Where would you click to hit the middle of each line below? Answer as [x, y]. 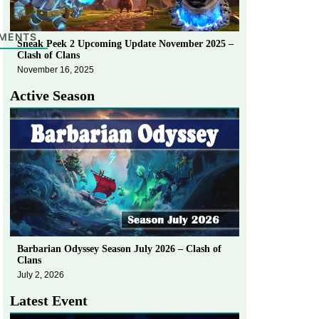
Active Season [52, 95]
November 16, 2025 [56, 69]
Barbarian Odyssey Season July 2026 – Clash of [119, 249]
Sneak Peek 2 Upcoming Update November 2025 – [125, 43]
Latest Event [49, 300]
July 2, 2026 [41, 274]
